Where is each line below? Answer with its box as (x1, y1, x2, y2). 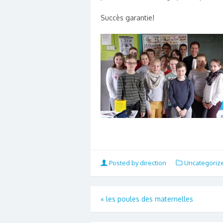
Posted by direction (108, 158, 168, 167)
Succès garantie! (101, 13, 154, 22)
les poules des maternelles (104, 194, 193, 203)
